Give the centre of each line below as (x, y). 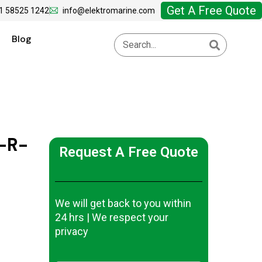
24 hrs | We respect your (112, 217)
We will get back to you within (123, 203)
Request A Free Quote (128, 152)
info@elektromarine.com (109, 11)
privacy (72, 231)
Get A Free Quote (211, 11)
